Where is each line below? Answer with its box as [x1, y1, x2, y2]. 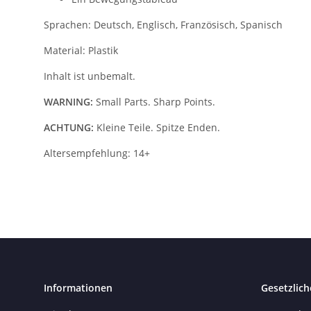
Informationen [44, 280, 112, 294]
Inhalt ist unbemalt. [44, 69, 135, 83]
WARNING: [44, 94, 93, 108]
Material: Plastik [44, 43, 118, 57]
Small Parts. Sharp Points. [93, 94, 215, 108]
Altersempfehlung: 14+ [44, 146, 150, 160]
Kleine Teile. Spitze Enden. [96, 120, 220, 134]
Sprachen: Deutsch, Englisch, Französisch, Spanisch [44, 17, 283, 31]
